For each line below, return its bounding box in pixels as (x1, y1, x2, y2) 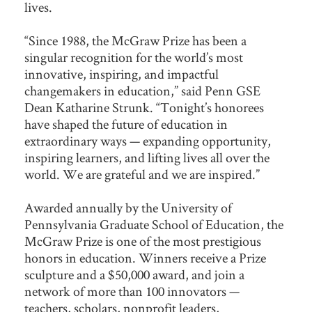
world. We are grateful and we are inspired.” (24, 165, 260, 184)
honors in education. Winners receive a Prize (24, 249, 266, 267)
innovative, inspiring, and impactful (24, 65, 219, 84)
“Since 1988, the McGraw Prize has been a (24, 31, 247, 50)
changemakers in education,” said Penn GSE (24, 81, 260, 100)
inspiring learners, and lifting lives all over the (24, 148, 270, 167)
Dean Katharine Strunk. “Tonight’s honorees (24, 98, 264, 117)
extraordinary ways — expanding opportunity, (24, 132, 271, 150)
